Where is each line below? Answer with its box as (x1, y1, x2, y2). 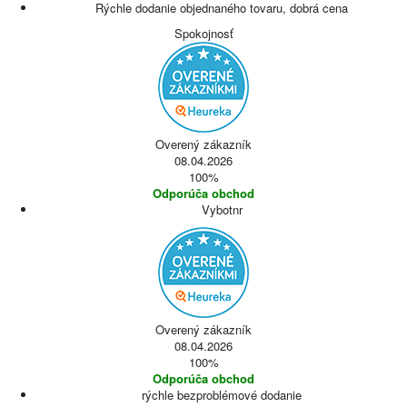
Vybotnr (201, 201, 243, 218)
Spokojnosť (174, 25, 233, 42)
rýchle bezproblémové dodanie (142, 386, 302, 403)
